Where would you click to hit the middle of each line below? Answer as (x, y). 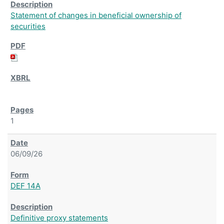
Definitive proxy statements (59, 217)
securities (28, 26)
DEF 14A (25, 185)
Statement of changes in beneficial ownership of (96, 15)
